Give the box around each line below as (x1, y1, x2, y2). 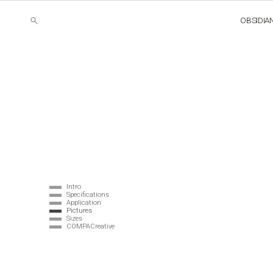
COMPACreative (66, 222, 115, 230)
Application (66, 199, 101, 207)
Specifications (66, 191, 109, 199)
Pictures (66, 207, 92, 214)
